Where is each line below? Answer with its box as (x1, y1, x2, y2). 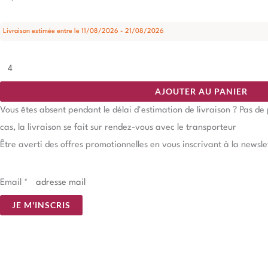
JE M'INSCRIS (12, 200, 71, 211)
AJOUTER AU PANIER (154, 86, 248, 97)
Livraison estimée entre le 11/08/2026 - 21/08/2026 (3, 28, 164, 35)
